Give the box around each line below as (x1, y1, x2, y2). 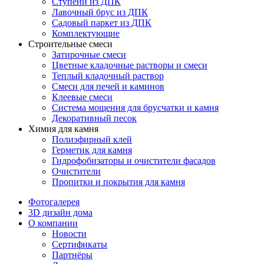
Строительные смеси (28, 38, 113, 49)
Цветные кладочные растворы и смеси (52, 60, 207, 70)
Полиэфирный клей (52, 134, 132, 144)
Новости (52, 228, 87, 239)
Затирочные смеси (52, 49, 126, 60)
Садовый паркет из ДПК (52, 17, 151, 28)
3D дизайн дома (28, 207, 93, 217)
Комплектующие (52, 28, 120, 38)
